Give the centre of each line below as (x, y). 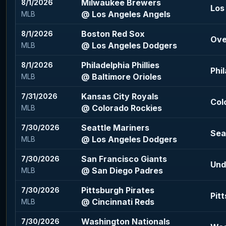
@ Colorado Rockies (122, 108)
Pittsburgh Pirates (118, 190)
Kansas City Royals (120, 97)
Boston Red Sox (113, 34)
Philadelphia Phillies (121, 65)
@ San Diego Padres (122, 171)
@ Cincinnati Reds (118, 202)
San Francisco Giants (124, 159)
